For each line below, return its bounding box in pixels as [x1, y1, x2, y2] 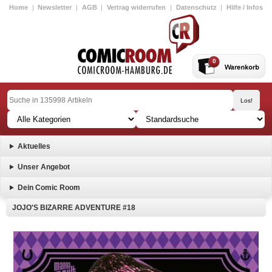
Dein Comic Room [17, 183, 80, 192]
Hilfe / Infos [226, 4, 263, 11]
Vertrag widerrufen [107, 4, 166, 11]
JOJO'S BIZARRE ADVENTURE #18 [12, 203, 135, 212]
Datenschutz [175, 4, 217, 11]
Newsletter [38, 4, 72, 11]
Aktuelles [17, 142, 50, 151]
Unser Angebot [17, 163, 70, 171]
